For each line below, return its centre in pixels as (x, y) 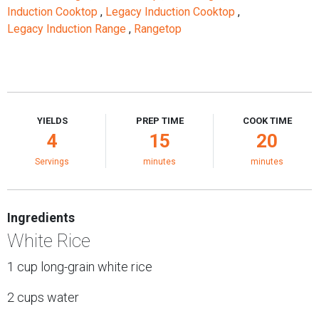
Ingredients (41, 218)
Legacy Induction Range (68, 29)
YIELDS (52, 121)
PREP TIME (159, 121)
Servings (52, 162)
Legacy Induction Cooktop (172, 12)
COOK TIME (267, 121)
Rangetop (159, 29)
